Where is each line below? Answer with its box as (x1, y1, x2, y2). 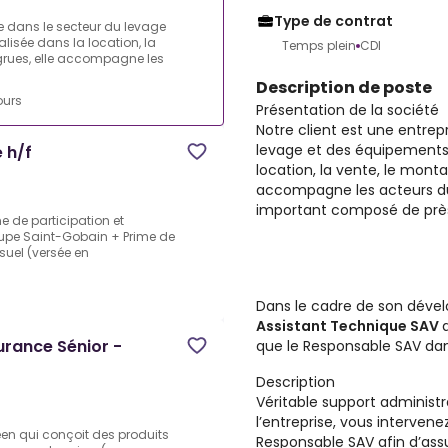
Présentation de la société (256, 100, 439, 120)
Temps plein (282, 37, 356, 54)
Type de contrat (274, 11, 393, 31)
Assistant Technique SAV (256, 316, 442, 336)
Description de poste (256, 76, 432, 99)
